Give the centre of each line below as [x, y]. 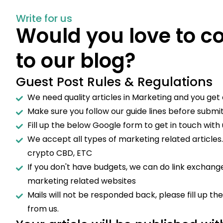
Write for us [44, 18]
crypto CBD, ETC [59, 153]
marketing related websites [81, 181]
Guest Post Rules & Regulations [114, 82]
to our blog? [76, 61]
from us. [43, 209]
